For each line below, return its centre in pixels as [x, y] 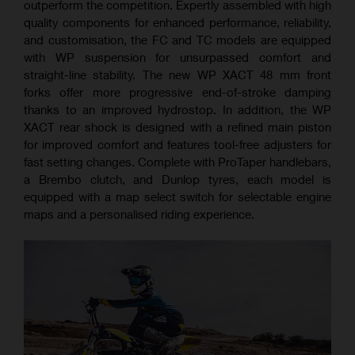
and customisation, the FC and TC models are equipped [177, 39]
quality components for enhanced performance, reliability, [177, 22]
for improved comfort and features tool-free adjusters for [177, 144]
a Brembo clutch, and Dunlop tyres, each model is [177, 179]
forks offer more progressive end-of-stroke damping [177, 92]
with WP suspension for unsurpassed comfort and [177, 57]
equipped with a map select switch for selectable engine [177, 196]
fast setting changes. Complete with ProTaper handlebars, [177, 161]
